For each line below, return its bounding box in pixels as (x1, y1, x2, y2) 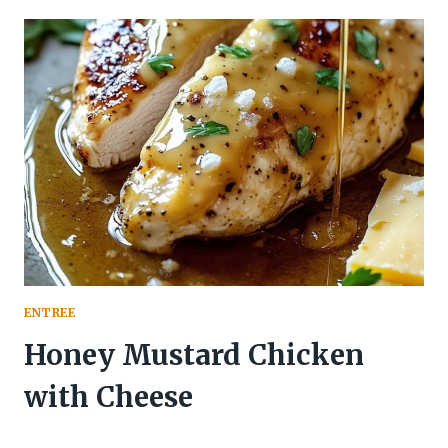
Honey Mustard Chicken (24, 336, 364, 373)
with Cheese (24, 378, 193, 415)
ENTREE (24, 304, 76, 320)
